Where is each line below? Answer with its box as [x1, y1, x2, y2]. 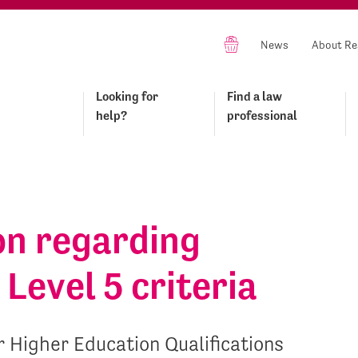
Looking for [96, 89, 158, 104]
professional [227, 108, 297, 123]
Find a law [227, 89, 282, 104]
